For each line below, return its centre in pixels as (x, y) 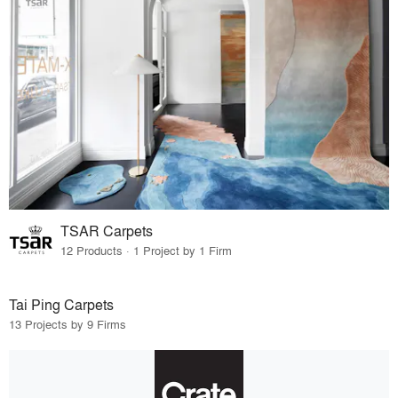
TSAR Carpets (107, 231)
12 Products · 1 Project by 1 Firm (147, 251)
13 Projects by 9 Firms (68, 324)
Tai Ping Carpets (61, 305)
